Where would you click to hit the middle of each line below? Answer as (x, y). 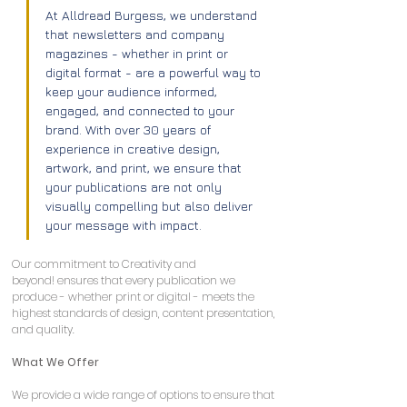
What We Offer (55, 362)
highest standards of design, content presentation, (145, 313)
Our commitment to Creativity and (105, 263)
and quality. (43, 329)
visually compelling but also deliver (151, 205)
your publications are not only (135, 186)
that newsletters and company (137, 34)
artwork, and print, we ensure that (145, 167)
